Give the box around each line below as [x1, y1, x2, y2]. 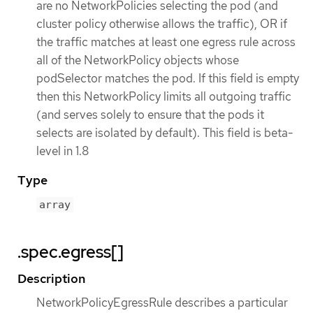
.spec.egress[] [17, 240, 124, 263]
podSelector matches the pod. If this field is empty [36, 71, 299, 87]
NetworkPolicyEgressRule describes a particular [36, 294, 288, 310]
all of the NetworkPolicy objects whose [36, 52, 239, 68]
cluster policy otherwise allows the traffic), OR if [36, 16, 287, 32]
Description [17, 270, 85, 286]
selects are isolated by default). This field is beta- [36, 125, 293, 141]
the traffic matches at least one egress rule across [36, 34, 296, 50]
